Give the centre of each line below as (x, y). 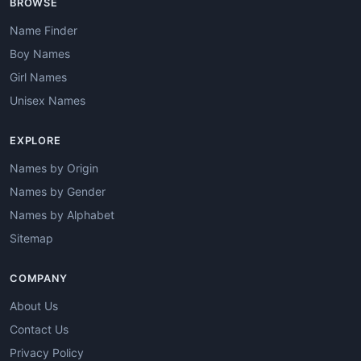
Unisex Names (48, 100)
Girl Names (38, 77)
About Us (34, 305)
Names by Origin (54, 168)
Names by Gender (58, 191)
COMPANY (39, 278)
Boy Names (40, 53)
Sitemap (31, 238)
